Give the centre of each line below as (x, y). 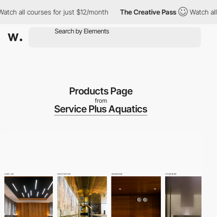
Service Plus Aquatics (101, 109)
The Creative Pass (131, 12)
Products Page (101, 91)
